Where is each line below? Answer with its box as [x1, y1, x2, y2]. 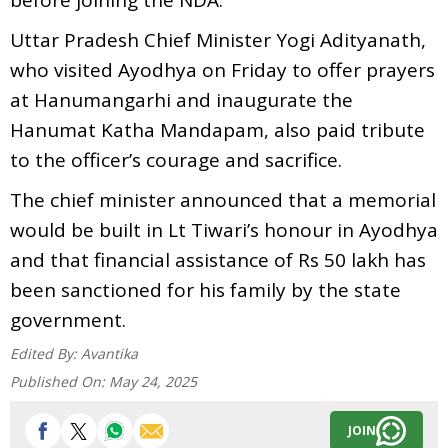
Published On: [10, 371, 109, 391]
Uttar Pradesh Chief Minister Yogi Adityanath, [10, 26, 426, 53]
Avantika [81, 343, 138, 363]
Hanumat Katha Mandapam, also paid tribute [10, 116, 425, 143]
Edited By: [10, 343, 81, 363]
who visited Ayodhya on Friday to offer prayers [10, 56, 435, 83]
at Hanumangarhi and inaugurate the [10, 86, 353, 113]
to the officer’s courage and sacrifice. [10, 146, 342, 173]
